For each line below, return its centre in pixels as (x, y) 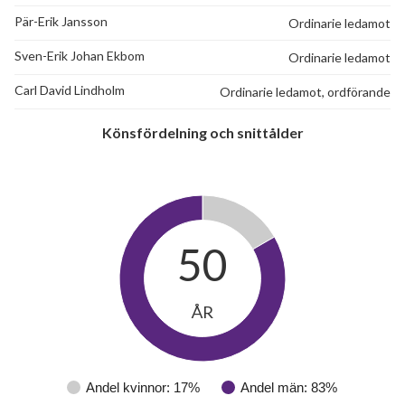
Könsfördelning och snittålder (202, 133)
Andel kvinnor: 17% (143, 388)
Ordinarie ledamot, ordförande (305, 92)
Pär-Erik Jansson (61, 22)
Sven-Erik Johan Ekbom (80, 56)
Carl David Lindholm (70, 90)
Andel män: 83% (289, 388)
